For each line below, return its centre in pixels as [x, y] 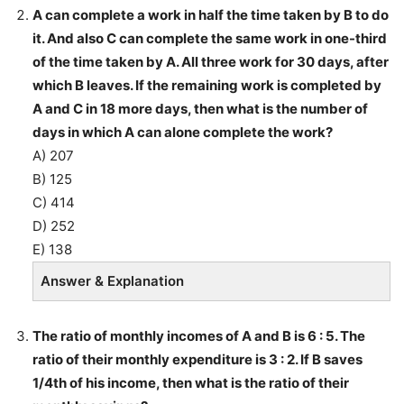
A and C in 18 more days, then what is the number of [200, 109]
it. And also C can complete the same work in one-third [210, 39]
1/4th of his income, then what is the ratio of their [191, 383]
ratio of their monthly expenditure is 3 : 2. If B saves [197, 360]
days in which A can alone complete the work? [183, 133]
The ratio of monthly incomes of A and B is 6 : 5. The [199, 336]
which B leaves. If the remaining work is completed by [207, 86]
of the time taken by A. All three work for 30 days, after [211, 62]
